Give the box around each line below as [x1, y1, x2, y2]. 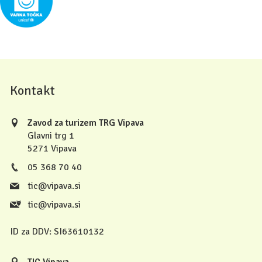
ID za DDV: [10, 226, 51, 238]
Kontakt [10, 82, 55, 99]
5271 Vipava [27, 143, 77, 155]
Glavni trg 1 [27, 130, 74, 142]
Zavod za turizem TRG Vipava [27, 117, 144, 129]
